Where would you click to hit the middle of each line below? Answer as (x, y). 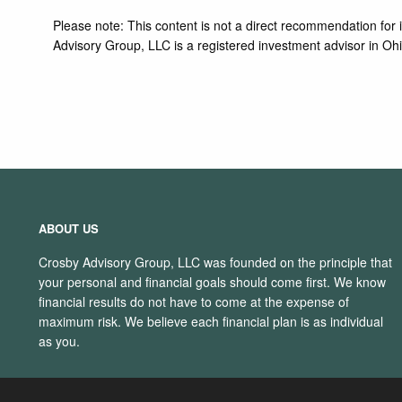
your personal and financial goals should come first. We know (213, 282)
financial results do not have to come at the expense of (194, 302)
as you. (60, 341)
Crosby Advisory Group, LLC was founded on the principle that (216, 262)
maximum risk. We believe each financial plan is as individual (211, 322)
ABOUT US (69, 229)
